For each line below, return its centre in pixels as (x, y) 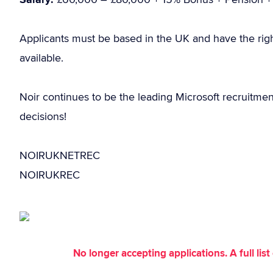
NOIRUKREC (50, 175)
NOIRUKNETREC (60, 155)
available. (41, 58)
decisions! (43, 116)
